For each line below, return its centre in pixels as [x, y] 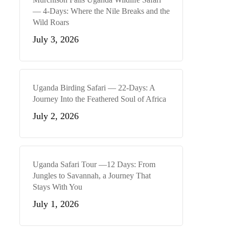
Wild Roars [51, 22]
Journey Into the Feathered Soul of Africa [99, 99]
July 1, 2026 [55, 204]
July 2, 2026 [55, 116]
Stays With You [57, 187]
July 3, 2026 [55, 39]
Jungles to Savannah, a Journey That [91, 176]
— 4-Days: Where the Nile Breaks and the [101, 11]
